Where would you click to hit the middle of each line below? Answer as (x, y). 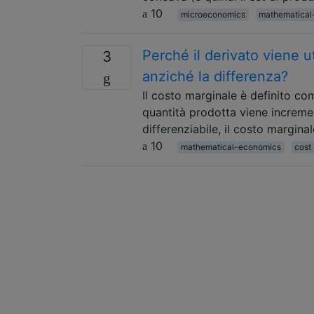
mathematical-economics (231, 146)
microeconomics (213, 14)
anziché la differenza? (215, 76)
